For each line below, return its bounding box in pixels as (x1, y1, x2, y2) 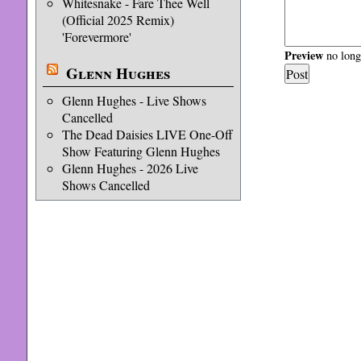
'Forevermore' (61, 28, 131, 45)
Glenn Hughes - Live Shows (61, 92, 206, 109)
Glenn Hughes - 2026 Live (61, 160, 198, 176)
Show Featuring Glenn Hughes (61, 143, 220, 160)
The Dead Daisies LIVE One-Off (61, 126, 233, 143)
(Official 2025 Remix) (61, 11, 174, 28)
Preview (284, 47, 323, 64)
